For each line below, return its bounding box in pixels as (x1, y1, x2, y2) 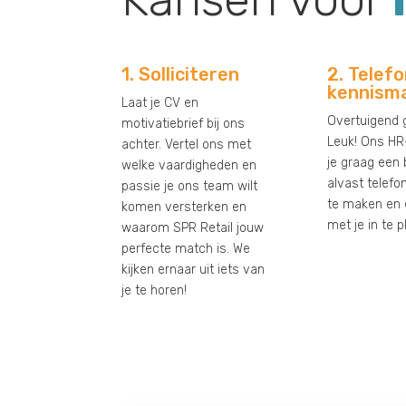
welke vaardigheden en (121, 157, 257, 173)
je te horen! (121, 282, 188, 298)
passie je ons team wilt (121, 178, 258, 194)
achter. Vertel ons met (121, 136, 252, 152)
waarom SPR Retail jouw (121, 219, 265, 236)
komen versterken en (121, 198, 247, 215)
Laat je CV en (121, 94, 199, 111)
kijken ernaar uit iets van (121, 261, 266, 277)
